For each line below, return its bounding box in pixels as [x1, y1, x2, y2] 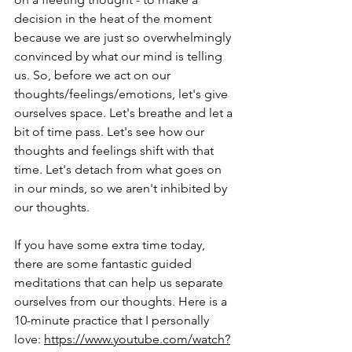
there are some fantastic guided [14, 256, 195, 272]
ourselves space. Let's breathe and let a [14, 105, 236, 121]
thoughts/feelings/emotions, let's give [14, 86, 231, 102]
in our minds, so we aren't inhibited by [14, 181, 230, 196]
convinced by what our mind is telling [14, 49, 225, 64]
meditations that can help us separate [14, 275, 226, 291]
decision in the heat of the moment [14, 11, 214, 27]
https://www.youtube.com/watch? [44, 332, 230, 347]
